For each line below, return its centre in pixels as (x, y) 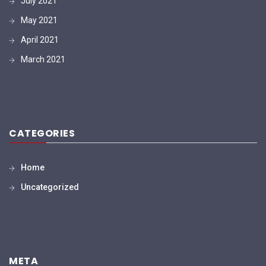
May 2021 (39, 20)
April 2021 (40, 39)
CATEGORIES (42, 133)
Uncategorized (50, 187)
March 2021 (43, 59)
